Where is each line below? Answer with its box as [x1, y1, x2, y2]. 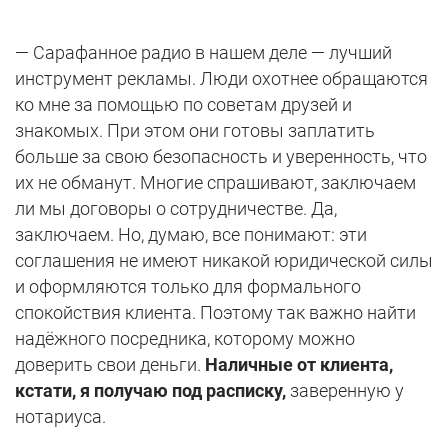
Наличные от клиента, [205, 354, 393, 376]
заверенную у [286, 380, 404, 402]
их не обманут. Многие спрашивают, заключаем [15, 172, 416, 194]
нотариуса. [15, 406, 106, 428]
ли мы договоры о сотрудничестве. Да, [15, 198, 337, 220]
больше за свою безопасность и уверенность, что [15, 146, 427, 168]
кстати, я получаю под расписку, [15, 380, 286, 402]
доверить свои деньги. [15, 354, 205, 376]
